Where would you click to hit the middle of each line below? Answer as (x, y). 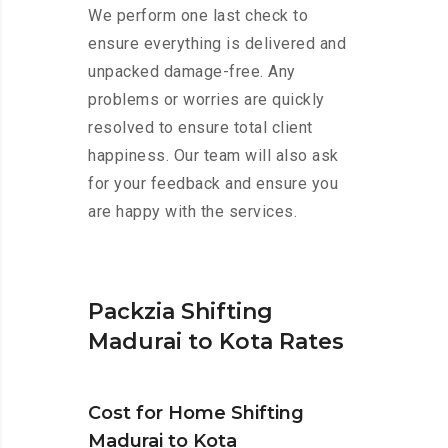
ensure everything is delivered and (217, 44)
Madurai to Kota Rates (216, 342)
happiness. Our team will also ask (213, 156)
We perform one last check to (198, 16)
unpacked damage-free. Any (192, 72)
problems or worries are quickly (206, 100)
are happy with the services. (192, 212)
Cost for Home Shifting (196, 413)
